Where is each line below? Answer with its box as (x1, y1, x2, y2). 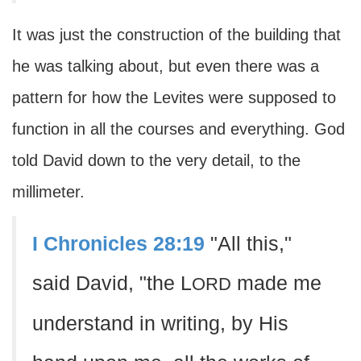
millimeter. (12, 183, 85, 201)
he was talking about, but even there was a (12, 57, 319, 75)
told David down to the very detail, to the (12, 151, 301, 169)
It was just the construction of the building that (12, 26, 341, 44)
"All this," (210, 233, 292, 255)
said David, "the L (32, 272, 192, 294)
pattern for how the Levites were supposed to (12, 89, 336, 106)
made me (231, 272, 322, 294)
